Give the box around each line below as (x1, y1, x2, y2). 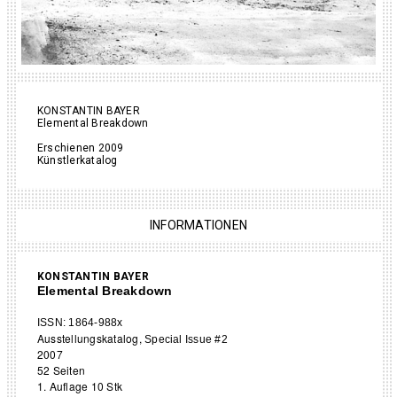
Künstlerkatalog (37, 153, 118, 167)
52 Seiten (37, 362, 86, 378)
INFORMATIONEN (149, 217, 248, 232)
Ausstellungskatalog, (37, 330, 145, 346)
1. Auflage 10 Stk (37, 378, 123, 393)
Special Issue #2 (144, 332, 228, 346)
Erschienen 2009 (37, 141, 124, 154)
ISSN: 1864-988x (37, 315, 123, 329)
